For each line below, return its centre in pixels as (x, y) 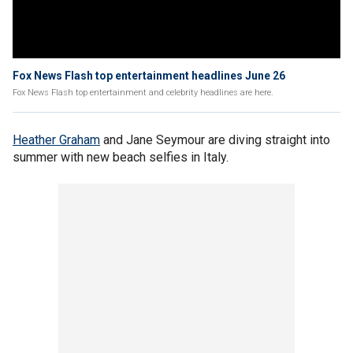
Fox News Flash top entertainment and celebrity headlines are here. (143, 93)
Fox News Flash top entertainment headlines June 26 (149, 76)
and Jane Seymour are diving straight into (215, 140)
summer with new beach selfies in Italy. (121, 157)
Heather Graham (56, 140)
